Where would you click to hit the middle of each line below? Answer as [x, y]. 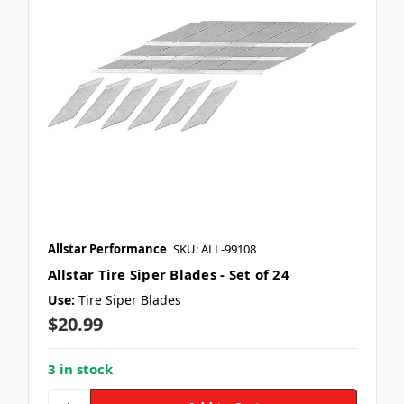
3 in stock [80, 368]
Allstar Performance [107, 248]
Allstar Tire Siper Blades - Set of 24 [168, 274]
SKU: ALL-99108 [214, 248]
